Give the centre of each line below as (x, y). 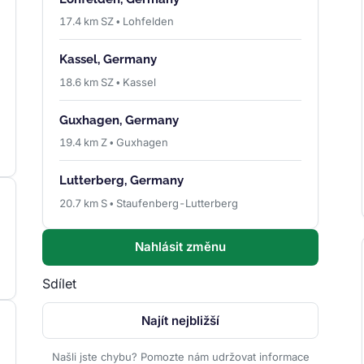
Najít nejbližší (181, 320)
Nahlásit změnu (181, 247)
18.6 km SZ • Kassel (108, 82)
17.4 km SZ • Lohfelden (117, 21)
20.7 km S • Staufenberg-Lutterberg (149, 203)
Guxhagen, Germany (119, 120)
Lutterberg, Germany (122, 181)
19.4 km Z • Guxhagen (114, 143)
